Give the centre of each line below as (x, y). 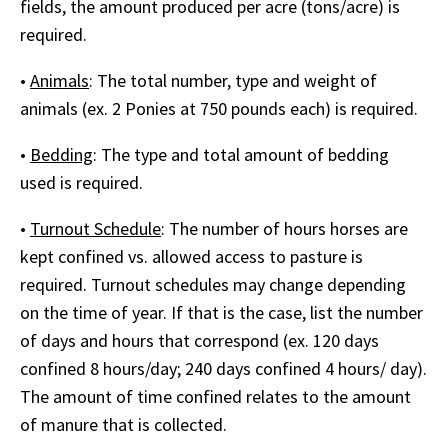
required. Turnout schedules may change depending (213, 284)
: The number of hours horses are (284, 228)
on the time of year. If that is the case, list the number (221, 312)
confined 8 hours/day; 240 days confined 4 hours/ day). (223, 368)
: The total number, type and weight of (233, 80)
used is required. (83, 182)
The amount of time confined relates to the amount (215, 396)
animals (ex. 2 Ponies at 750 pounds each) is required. (219, 108)
